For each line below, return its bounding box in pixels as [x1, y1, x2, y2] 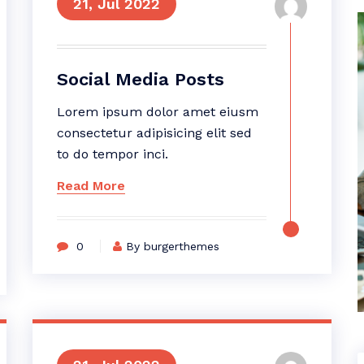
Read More [56, 178, 125, 193]
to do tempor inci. [56, 146, 168, 162]
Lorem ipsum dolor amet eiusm [56, 104, 258, 119]
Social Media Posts [56, 69, 224, 89]
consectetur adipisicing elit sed [56, 125, 252, 141]
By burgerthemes [125, 240, 219, 253]
